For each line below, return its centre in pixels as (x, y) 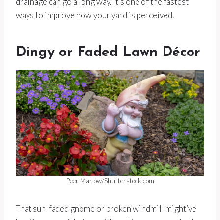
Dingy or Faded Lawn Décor (108, 53)
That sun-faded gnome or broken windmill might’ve (106, 209)
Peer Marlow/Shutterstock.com (110, 181)
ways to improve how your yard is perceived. (95, 15)
